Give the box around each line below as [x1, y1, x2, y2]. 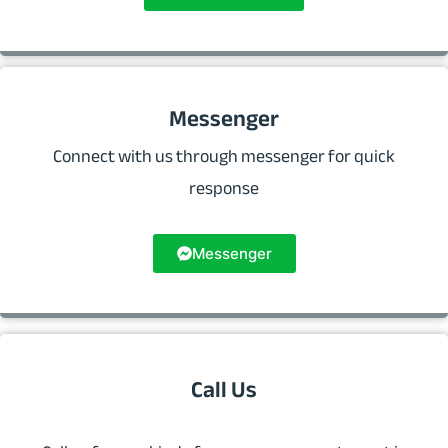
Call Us [191, 368, 257, 412]
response [189, 171, 259, 206]
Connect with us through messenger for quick [53, 139, 395, 174]
